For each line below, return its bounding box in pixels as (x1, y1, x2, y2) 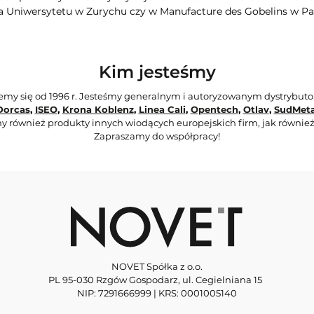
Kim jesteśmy (98, 62, 216, 83)
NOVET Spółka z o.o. (111, 260, 203, 272)
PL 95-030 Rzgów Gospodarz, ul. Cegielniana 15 (48, 273, 266, 285)
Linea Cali (138, 104, 186, 116)
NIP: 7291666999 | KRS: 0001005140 (77, 287, 237, 299)
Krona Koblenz (62, 104, 134, 116)
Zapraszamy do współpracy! (94, 130, 220, 142)
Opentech (190, 104, 238, 116)
